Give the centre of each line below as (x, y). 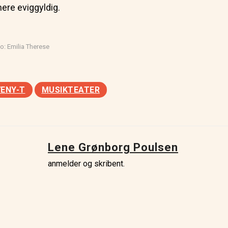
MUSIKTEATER (70, 90)
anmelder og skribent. (86, 164)
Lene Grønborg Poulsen (113, 148)
